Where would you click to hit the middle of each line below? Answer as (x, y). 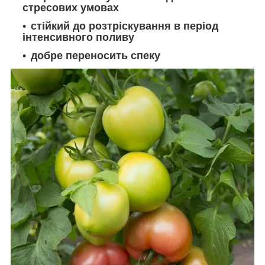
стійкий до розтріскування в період (125, 26)
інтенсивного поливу (78, 38)
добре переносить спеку (96, 55)
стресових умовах (71, 8)
